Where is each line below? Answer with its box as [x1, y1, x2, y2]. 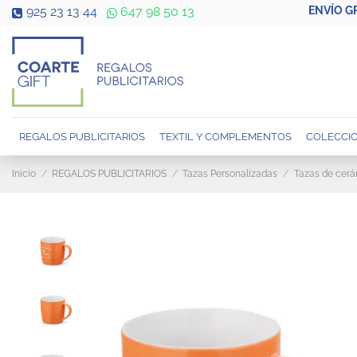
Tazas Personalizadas [182, 168, 278, 180]
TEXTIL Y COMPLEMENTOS [159, 130, 292, 143]
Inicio [12, 168, 36, 180]
